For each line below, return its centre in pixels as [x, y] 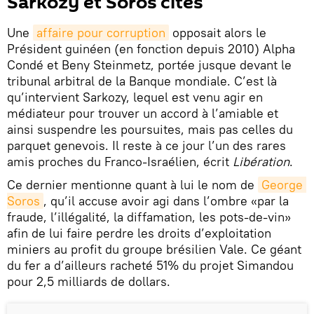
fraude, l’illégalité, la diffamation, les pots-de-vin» [149, 217]
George [282, 184]
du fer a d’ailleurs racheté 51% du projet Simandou [150, 265]
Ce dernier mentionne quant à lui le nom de [132, 184]
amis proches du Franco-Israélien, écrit [120, 161]
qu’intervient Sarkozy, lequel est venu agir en [135, 97]
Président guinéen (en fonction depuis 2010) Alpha [151, 48]
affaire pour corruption [101, 32]
